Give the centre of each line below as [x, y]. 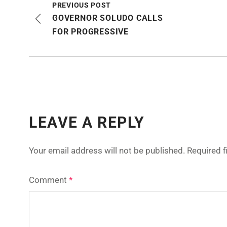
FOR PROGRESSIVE [91, 32]
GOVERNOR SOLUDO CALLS [108, 18]
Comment [49, 180]
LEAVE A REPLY [87, 122]
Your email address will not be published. [107, 150]
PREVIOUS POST [82, 5]
